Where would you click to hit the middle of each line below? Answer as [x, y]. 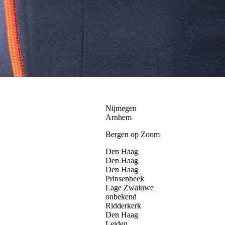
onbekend [121, 196]
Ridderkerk [123, 205]
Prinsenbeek [125, 178]
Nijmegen [121, 108]
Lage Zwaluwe [130, 187]
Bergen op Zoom [133, 134]
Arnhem [119, 117]
